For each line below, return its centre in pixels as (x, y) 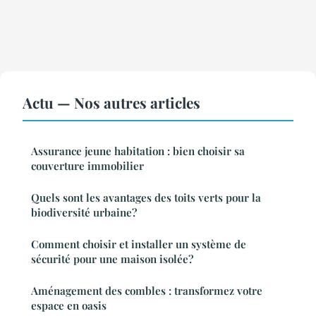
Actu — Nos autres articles (111, 103)
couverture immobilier (87, 166)
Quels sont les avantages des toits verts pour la (146, 198)
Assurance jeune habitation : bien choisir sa (138, 151)
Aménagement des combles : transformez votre (147, 291)
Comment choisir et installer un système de (139, 244)
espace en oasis (69, 306)
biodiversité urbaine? (84, 213)
